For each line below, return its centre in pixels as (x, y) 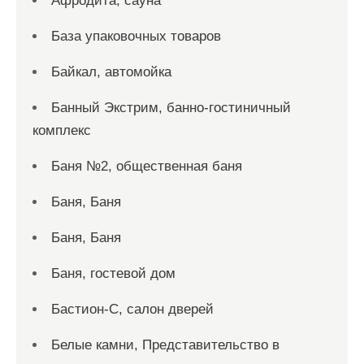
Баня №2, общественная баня (147, 166)
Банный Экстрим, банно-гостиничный (171, 107)
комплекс (62, 130)
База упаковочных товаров (136, 36)
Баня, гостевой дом (113, 273)
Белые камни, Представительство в (165, 344)
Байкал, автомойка (111, 71)
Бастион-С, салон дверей (132, 309)
